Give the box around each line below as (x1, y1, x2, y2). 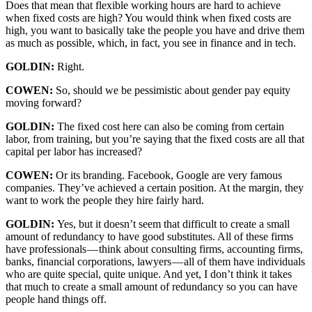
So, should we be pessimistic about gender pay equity (53, 84, 290, 97)
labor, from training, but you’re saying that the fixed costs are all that (6, 133, 304, 146)
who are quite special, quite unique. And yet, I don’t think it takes (6, 268, 292, 281)
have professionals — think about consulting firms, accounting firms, (6, 243, 303, 256)
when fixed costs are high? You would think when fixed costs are (6, 12, 291, 24)
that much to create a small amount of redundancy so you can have (6, 281, 297, 293)
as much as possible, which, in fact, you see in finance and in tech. (6, 37, 296, 49)
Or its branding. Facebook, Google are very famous (56, 169, 282, 182)
